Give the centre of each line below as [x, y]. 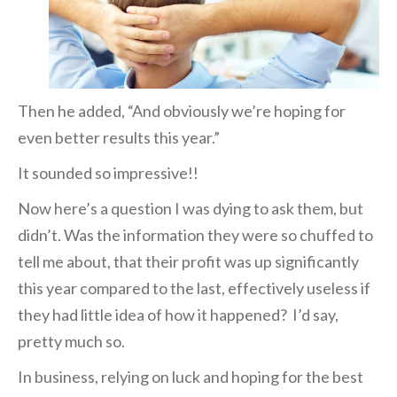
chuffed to [336, 235]
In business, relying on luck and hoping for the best [191, 377]
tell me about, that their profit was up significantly [188, 262]
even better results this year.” [119, 138]
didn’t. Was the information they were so [159, 235]
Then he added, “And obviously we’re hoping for [182, 111]
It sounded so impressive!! [108, 173]
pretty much [62, 342]
